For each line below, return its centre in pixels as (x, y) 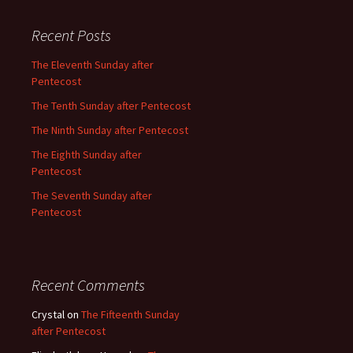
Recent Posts (71, 35)
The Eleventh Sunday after (93, 65)
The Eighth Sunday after (87, 154)
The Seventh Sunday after (92, 195)
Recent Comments (88, 285)
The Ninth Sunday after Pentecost (110, 130)
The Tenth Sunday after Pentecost (111, 106)
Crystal (48, 314)
